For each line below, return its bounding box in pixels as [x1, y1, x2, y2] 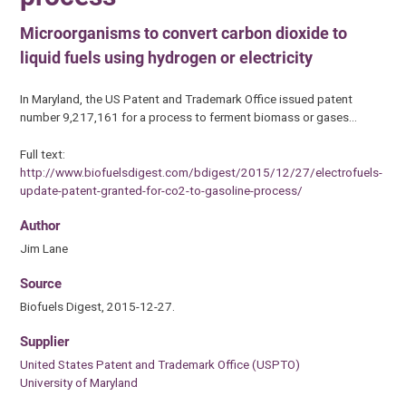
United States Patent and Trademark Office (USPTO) [20, 357, 301, 372]
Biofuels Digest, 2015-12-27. [20, 299, 176, 314]
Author [20, 217, 61, 234]
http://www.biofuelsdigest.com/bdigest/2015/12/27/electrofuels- [20, 164, 383, 179]
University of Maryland [20, 375, 139, 391]
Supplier [20, 333, 70, 351]
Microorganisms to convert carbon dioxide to [20, 23, 348, 43]
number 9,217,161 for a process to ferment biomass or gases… [20, 110, 358, 125]
